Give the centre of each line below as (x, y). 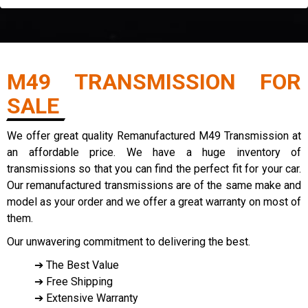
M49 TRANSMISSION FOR (154, 82)
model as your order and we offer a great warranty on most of (154, 202)
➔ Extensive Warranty (86, 298)
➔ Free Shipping (74, 282)
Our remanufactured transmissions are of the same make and (154, 185)
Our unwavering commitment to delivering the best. (129, 242)
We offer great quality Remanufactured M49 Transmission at (154, 136)
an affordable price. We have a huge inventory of (154, 152)
